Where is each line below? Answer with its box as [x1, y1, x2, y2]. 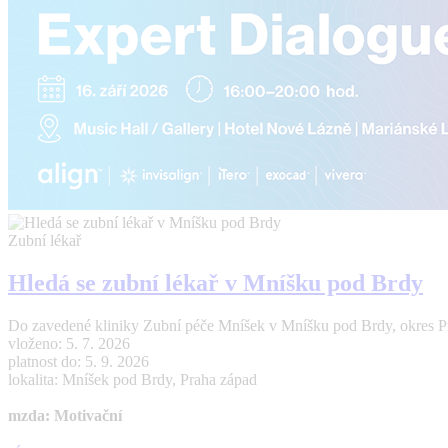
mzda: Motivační [8, 406, 122, 424]
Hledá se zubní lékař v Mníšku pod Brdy [8, 270, 423, 297]
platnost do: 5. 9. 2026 [8, 352, 149, 370]
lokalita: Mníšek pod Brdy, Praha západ [8, 370, 257, 388]
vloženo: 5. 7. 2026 [8, 334, 130, 352]
